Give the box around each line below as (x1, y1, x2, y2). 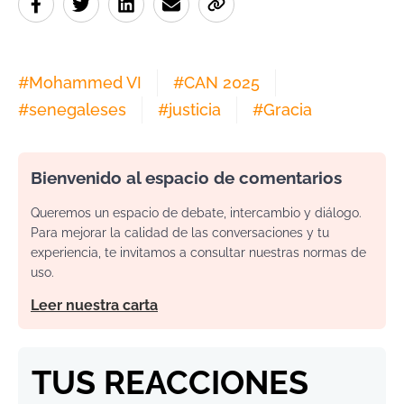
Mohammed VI (29, 73, 142, 93)
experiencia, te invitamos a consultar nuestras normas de (31, 245, 366, 261)
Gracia (263, 100, 312, 120)
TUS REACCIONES (32, 363, 308, 402)
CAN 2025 (184, 73, 260, 93)
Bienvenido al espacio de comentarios (31, 168, 342, 188)
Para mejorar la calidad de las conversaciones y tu (31, 225, 329, 241)
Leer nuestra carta (31, 297, 158, 315)
